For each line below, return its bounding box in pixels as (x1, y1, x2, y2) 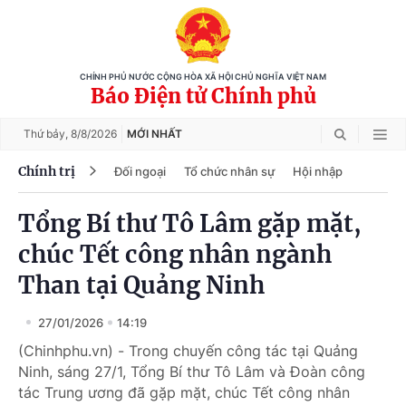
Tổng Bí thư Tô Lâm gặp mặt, (18, 208, 362, 238)
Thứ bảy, (24, 127, 71, 140)
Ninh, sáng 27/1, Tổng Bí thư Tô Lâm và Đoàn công (18, 362, 365, 381)
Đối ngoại (114, 163, 166, 179)
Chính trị (18, 162, 75, 179)
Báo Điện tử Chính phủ (90, 83, 316, 109)
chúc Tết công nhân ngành (18, 239, 332, 269)
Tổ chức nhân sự (184, 163, 275, 179)
